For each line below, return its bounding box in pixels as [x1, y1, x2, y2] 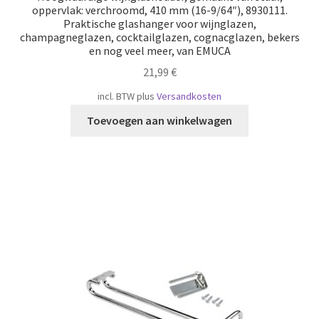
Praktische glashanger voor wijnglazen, [63, 16, 256, 31]
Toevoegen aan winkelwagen [87, 113, 232, 128]
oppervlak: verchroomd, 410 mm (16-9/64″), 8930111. [31, 2, 288, 17]
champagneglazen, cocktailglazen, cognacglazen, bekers [19, 29, 300, 44]
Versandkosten [157, 90, 221, 103]
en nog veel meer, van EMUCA [88, 43, 231, 58]
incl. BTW [98, 90, 135, 103]
